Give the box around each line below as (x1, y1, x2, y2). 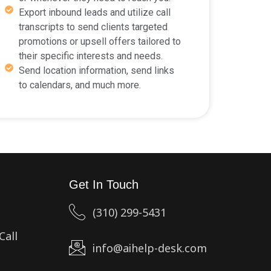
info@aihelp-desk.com (92, 240, 207, 256)
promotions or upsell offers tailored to (18, 35, 181, 47)
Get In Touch (69, 177, 139, 191)
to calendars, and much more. (18, 79, 141, 91)
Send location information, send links (18, 64, 174, 76)
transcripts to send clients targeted (18, 21, 168, 33)
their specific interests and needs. (18, 50, 163, 62)
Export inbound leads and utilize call (18, 6, 171, 18)
